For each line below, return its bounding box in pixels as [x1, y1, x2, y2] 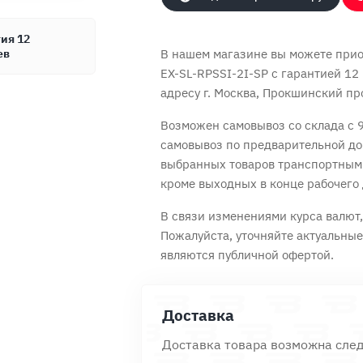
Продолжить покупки [17, 108, 160, 126]
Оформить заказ [220, 108, 329, 126]
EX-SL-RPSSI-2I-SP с [160, 66, 281, 81]
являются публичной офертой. [160, 247, 334, 263]
